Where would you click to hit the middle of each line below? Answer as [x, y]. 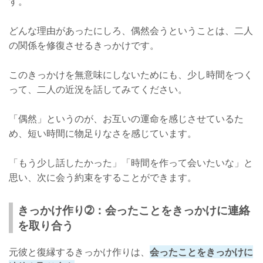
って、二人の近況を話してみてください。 [98, 89]
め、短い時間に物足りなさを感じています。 [103, 133]
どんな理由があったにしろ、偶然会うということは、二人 [131, 30]
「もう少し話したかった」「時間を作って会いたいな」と [131, 162]
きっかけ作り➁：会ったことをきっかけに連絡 [134, 210]
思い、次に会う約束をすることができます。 [103, 177]
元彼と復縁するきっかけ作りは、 [79, 252]
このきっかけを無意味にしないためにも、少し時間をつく [131, 74]
